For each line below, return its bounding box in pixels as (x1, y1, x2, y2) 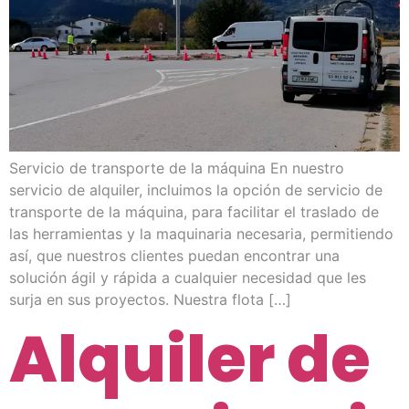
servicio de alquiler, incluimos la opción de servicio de (9, 181, 383, 200)
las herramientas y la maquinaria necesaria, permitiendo (9, 225, 393, 244)
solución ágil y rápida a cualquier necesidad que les (9, 268, 366, 288)
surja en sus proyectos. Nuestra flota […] (9, 290, 291, 309)
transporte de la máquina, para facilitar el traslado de (9, 203, 379, 222)
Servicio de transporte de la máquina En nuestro (9, 159, 344, 178)
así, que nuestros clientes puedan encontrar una (9, 246, 340, 266)
